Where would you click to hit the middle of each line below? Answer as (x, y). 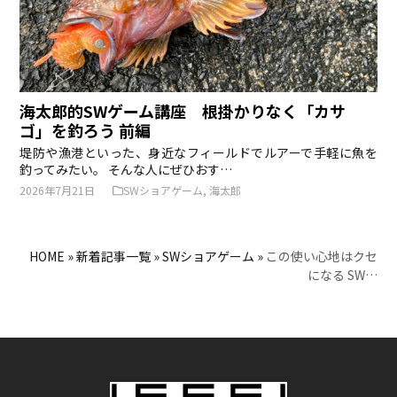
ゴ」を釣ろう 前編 (86, 130)
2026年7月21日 (58, 190)
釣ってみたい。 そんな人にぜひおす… (126, 169)
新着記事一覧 (113, 256)
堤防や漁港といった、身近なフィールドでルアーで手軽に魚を (198, 152)
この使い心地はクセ (321, 256)
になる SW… (342, 274)
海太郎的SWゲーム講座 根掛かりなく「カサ (183, 110)
